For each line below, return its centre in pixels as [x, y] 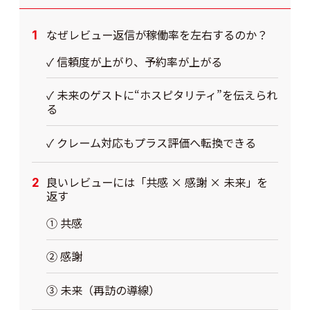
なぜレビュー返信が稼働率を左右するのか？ [157, 35]
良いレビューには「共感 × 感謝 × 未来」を [157, 182]
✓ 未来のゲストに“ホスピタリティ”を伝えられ [162, 95]
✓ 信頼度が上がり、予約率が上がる [134, 61]
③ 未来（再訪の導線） [103, 290]
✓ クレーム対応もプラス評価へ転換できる [151, 142]
